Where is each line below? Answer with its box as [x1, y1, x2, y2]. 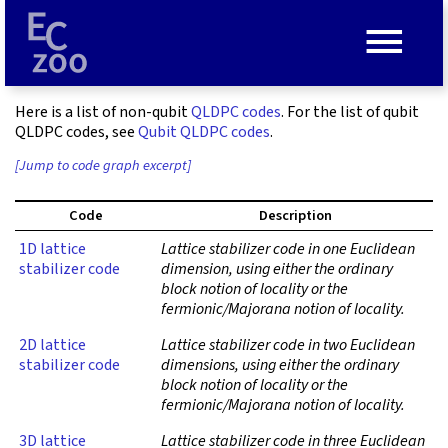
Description [258, 205, 332, 227]
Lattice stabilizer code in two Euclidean [161, 334, 415, 357]
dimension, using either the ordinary [161, 258, 393, 281]
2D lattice [19, 334, 86, 357]
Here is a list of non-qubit [15, 101, 191, 123]
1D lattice [19, 238, 86, 261]
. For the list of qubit [281, 101, 419, 123]
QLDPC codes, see [15, 121, 138, 143]
